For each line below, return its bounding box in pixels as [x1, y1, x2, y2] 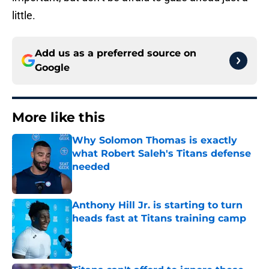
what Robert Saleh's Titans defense [72, 148, 251, 160]
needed [72, 161, 110, 173]
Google [35, 62, 70, 74]
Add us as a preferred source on [35, 47, 196, 59]
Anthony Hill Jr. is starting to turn [72, 199, 243, 211]
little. [12, 9, 35, 22]
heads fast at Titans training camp [72, 213, 246, 225]
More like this [12, 109, 105, 126]
